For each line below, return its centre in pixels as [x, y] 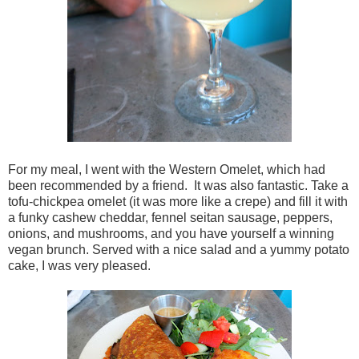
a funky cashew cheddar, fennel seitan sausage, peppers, [170, 218]
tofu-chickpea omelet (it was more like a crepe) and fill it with [178, 202]
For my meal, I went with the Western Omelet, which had [167, 170]
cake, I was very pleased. [79, 266]
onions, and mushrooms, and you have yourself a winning [171, 234]
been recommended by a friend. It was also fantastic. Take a [178, 186]
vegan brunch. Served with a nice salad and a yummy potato [179, 250]
